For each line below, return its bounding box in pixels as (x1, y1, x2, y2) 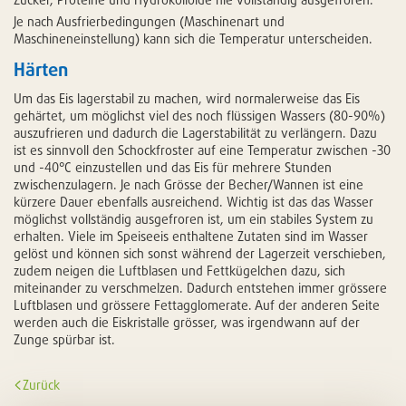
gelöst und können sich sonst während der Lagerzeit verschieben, (14, 245, 386, 261)
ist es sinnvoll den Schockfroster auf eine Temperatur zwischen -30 (14, 141, 391, 158)
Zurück (23, 377, 60, 393)
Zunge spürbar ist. (14, 331, 115, 347)
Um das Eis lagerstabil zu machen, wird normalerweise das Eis (14, 90, 360, 106)
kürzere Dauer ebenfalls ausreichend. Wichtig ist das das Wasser (14, 193, 373, 209)
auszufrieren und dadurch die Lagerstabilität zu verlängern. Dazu (14, 124, 377, 140)
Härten (14, 57, 68, 81)
